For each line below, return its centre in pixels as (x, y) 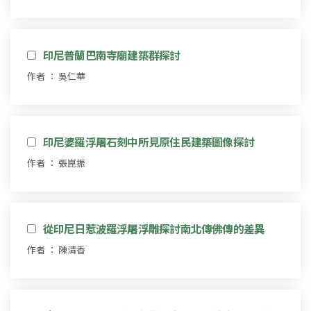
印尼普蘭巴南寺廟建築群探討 (111, 54)
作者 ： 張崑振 (56, 162)
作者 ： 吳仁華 (56, 76)
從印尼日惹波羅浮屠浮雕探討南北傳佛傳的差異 (154, 228)
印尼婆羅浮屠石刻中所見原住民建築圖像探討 (149, 141)
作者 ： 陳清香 (56, 249)
